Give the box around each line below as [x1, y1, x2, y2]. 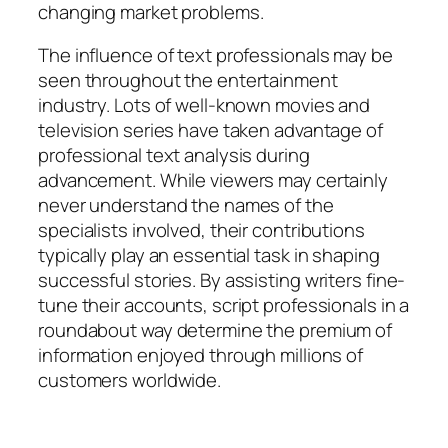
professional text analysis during [38, 142, 310, 169]
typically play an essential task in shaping [38, 242, 380, 269]
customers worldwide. [38, 367, 221, 394]
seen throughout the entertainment [38, 67, 338, 94]
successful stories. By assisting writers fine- [38, 267, 406, 294]
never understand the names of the [38, 192, 334, 219]
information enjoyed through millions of [38, 342, 364, 369]
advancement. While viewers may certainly [38, 167, 388, 194]
